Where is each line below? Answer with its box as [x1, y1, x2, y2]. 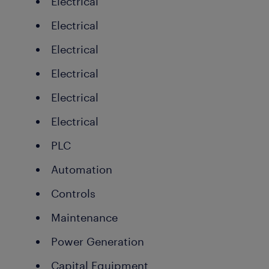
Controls [51, 187, 95, 200]
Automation [51, 163, 112, 176]
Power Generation [51, 235, 144, 248]
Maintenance [51, 211, 118, 224]
